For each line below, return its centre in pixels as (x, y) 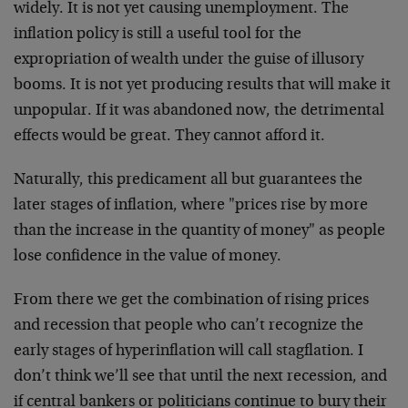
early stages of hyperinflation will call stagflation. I (189, 352)
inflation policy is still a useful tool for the (158, 35)
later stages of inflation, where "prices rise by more (191, 206)
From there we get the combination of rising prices (191, 301)
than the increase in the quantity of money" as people (199, 231)
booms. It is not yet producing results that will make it (202, 86)
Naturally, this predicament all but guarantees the (188, 180)
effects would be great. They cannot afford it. (169, 137)
